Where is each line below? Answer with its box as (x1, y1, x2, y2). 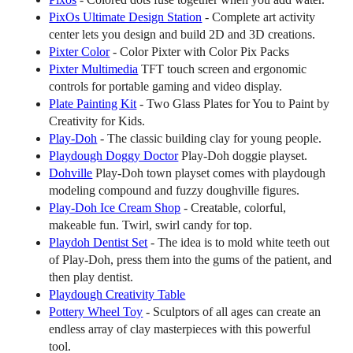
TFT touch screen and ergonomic (138, 62, 307, 76)
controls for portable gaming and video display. (49, 80, 283, 94)
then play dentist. (49, 270, 134, 284)
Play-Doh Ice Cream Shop (49, 201, 181, 215)
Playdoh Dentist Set (49, 236, 148, 250)
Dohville (49, 166, 93, 180)
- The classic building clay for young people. (97, 132, 322, 146)
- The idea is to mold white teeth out (147, 236, 330, 250)
